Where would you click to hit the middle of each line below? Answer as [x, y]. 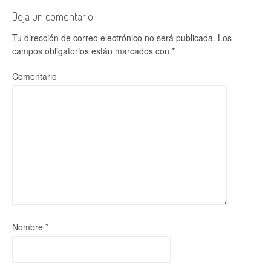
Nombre [29, 227]
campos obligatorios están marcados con [92, 51]
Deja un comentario [53, 16]
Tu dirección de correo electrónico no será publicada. [114, 38]
